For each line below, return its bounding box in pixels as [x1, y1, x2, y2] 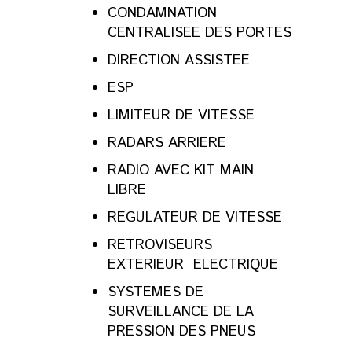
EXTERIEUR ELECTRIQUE [108, 254, 279, 275]
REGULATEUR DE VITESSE [108, 207, 283, 228]
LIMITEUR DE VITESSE [108, 104, 255, 126]
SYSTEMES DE [108, 281, 204, 302]
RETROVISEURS [108, 234, 213, 255]
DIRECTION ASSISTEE [108, 49, 251, 71]
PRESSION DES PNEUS [108, 321, 256, 342]
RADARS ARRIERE [108, 132, 227, 153]
